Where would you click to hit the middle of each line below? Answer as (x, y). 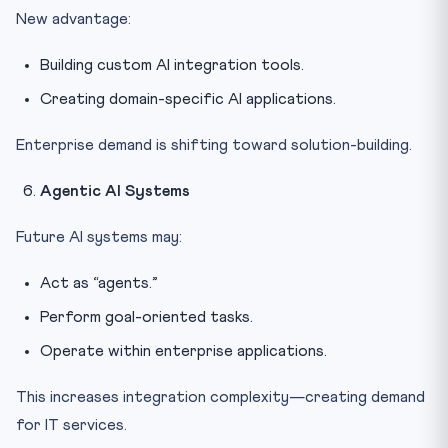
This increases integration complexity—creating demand (220, 396)
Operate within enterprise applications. (183, 350)
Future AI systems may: (99, 236)
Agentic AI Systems (115, 190)
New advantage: (73, 18)
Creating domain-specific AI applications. (188, 98)
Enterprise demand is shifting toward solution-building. (214, 144)
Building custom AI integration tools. (172, 64)
